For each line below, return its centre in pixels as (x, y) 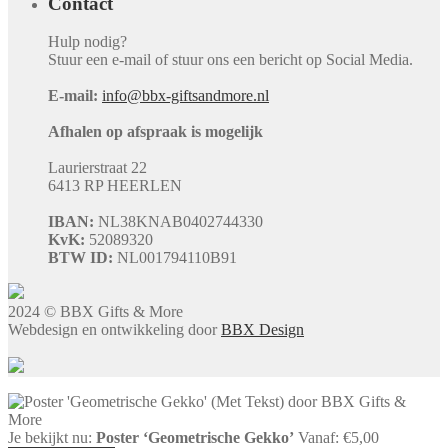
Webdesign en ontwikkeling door (114, 330)
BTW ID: (80, 258)
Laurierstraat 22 (97, 168)
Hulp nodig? (87, 42)
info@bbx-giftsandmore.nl (185, 96)
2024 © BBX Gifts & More (95, 312)
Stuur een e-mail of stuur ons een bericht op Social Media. (230, 60)
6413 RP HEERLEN (115, 186)
